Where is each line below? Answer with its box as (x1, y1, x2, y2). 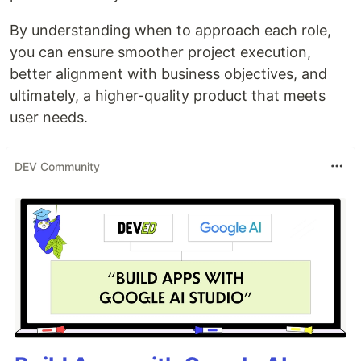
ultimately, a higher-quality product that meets (10, 87, 326, 104)
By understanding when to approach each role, (10, 22, 331, 39)
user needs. (10, 109, 88, 126)
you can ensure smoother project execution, (10, 44, 311, 60)
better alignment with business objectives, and (10, 65, 327, 82)
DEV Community (15, 159, 100, 173)
